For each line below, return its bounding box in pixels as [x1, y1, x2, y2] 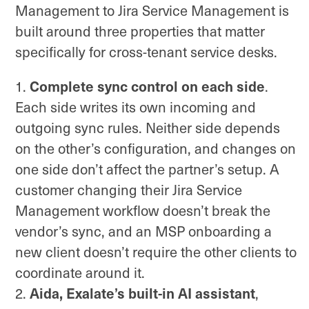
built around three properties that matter [15, 21, 265, 41]
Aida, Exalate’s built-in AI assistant [30, 281, 255, 303]
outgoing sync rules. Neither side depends [15, 117, 280, 137]
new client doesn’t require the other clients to [15, 241, 297, 261]
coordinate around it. [15, 262, 145, 282]
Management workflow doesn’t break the [15, 200, 270, 220]
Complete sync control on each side [30, 74, 265, 97]
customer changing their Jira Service [15, 179, 242, 199]
